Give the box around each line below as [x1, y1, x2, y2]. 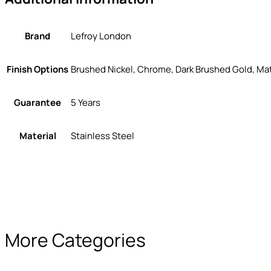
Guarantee [14, 96, 61, 109]
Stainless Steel [71, 129, 134, 143]
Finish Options [7, 63, 68, 76]
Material [19, 129, 56, 143]
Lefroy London [71, 30, 131, 43]
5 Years [71, 96, 100, 109]
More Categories [5, 227, 146, 252]
